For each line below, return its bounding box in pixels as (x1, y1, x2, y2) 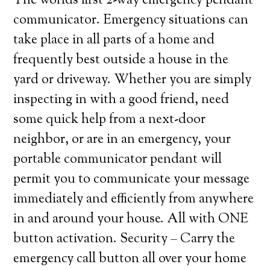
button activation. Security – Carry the (13, 230, 236, 249)
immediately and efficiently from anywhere (13, 190, 254, 209)
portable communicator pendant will (13, 150, 222, 169)
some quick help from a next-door (13, 110, 206, 130)
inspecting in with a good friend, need (13, 90, 230, 110)
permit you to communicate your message (13, 170, 250, 189)
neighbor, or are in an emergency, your (13, 130, 231, 149)
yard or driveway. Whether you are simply (13, 71, 252, 90)
